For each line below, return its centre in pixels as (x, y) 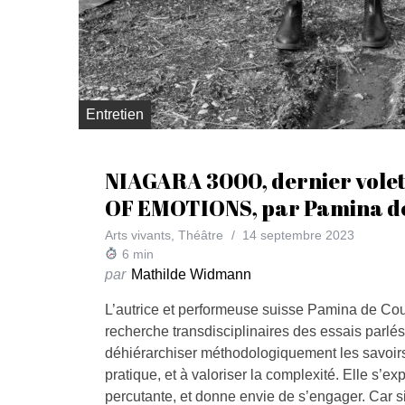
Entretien (115, 114)
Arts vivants (137, 235)
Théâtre (200, 235)
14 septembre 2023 (298, 235)
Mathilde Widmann (191, 274)
